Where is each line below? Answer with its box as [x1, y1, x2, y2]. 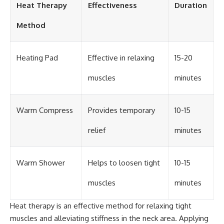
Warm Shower [16, 157, 65, 167]
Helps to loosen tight [88, 157, 160, 167]
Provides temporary [88, 105, 155, 115]
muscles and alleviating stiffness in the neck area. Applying [10, 213, 208, 223]
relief [88, 125, 105, 135]
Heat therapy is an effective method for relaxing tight [10, 200, 191, 210]
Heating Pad [16, 52, 58, 62]
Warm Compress [16, 105, 73, 115]
